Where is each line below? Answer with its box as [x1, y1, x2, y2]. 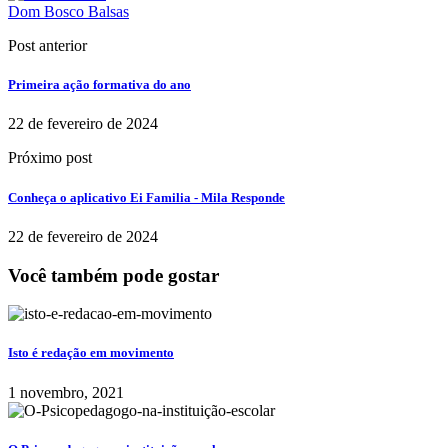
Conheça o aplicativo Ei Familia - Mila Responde [8, 189, 285, 205]
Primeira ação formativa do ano [8, 77, 191, 93]
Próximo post [8, 149, 92, 167]
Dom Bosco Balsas [8, 3, 129, 21]
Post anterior [8, 37, 87, 55]
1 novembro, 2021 [8, 383, 124, 401]
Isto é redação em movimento [8, 345, 174, 361]
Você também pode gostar [8, 264, 219, 286]
